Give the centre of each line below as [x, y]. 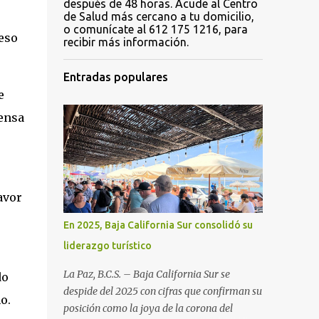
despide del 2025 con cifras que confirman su [162, 291]
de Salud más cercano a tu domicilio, [158, 16]
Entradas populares [115, 77]
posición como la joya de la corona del [148, 308]
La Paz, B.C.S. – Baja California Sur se [146, 274]
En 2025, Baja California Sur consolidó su [158, 225]
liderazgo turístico [107, 246]
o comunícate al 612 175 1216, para [155, 29]
